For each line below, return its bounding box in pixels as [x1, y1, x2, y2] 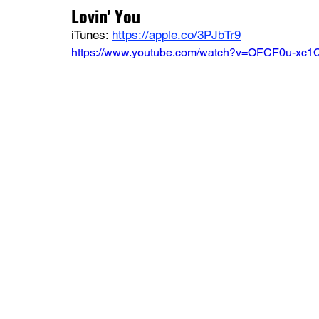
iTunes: [71, 27, 112, 42]
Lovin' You [71, 2, 140, 28]
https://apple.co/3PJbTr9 [112, 27, 241, 42]
